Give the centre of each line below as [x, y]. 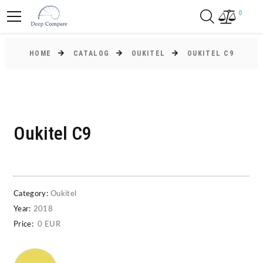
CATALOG [91, 53]
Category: [31, 194]
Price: [23, 225]
